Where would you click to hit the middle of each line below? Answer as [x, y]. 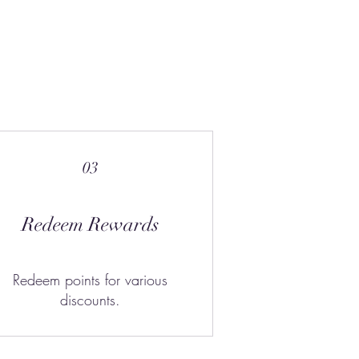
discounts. [91, 299]
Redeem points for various [91, 279]
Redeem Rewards [91, 224]
